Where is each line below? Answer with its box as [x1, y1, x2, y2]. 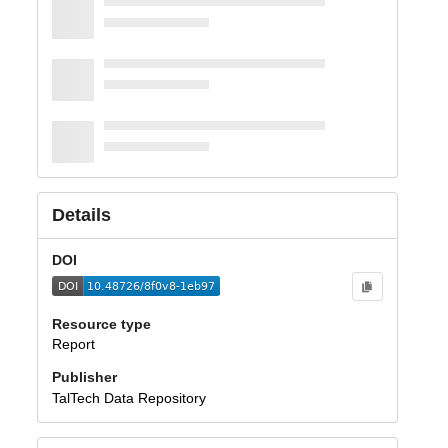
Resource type [51, 315, 151, 332]
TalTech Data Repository [51, 390, 206, 407]
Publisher [51, 369, 117, 386]
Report [51, 336, 95, 353]
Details [51, 205, 111, 226]
